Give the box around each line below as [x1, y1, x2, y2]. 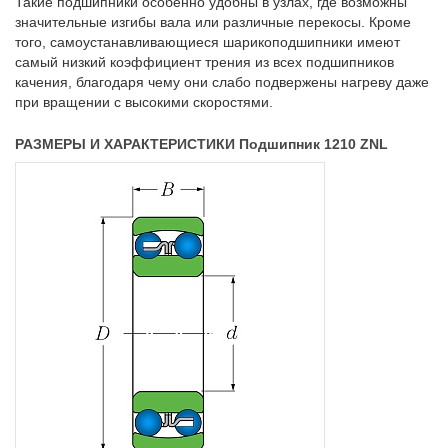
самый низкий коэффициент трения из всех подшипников [15, 54, 394, 71]
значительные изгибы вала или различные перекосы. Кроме [15, 14, 411, 31]
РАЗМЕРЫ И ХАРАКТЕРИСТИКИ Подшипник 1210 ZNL [15, 136, 388, 153]
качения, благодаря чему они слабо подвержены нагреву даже [15, 74, 429, 91]
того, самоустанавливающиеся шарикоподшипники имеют [15, 34, 400, 51]
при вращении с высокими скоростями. [15, 94, 273, 111]
